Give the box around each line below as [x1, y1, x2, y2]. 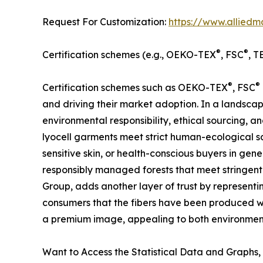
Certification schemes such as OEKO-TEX [42, 82, 228, 94]
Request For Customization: [42, 16, 168, 28]
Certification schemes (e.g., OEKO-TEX [42, 49, 216, 61]
